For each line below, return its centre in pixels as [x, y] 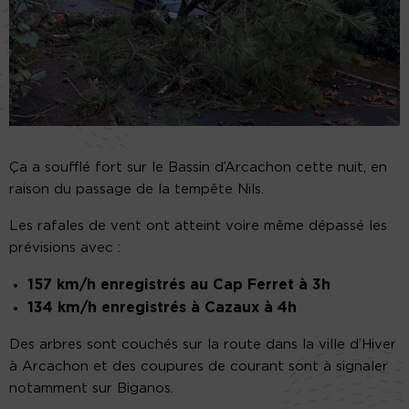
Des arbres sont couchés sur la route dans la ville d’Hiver [203, 345]
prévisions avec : [65, 248]
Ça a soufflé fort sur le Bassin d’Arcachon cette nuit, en [198, 168]
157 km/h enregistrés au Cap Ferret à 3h [179, 285]
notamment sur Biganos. [91, 389]
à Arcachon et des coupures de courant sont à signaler [199, 367]
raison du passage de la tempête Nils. [136, 190]
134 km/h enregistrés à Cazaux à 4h [162, 308]
